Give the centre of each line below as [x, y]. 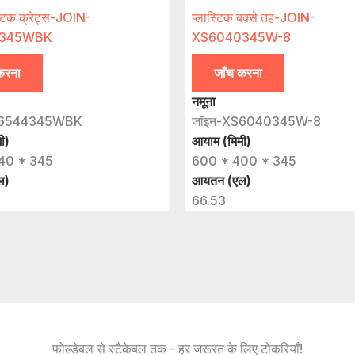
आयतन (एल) [221, 181]
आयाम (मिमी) [221, 141]
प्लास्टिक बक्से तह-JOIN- [254, 18]
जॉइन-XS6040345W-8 [256, 122]
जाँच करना [238, 73]
